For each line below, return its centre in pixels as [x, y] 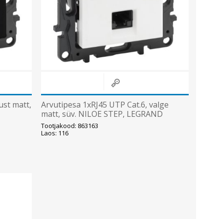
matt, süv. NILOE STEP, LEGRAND [102, 114]
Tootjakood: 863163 [69, 126]
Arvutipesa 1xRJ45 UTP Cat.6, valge [105, 105]
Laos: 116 [55, 133]
